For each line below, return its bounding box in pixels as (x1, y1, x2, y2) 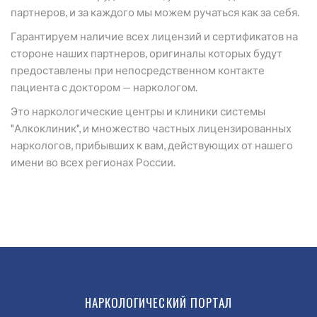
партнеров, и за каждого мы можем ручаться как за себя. (11, 6, 299, 18)
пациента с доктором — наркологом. (11, 81, 197, 93)
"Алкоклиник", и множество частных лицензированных (11, 122, 292, 134)
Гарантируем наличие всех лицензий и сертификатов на (11, 30, 298, 42)
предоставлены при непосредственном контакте (11, 64, 265, 76)
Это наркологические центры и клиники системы (11, 105, 265, 117)
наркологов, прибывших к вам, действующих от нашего (11, 139, 293, 151)
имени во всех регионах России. (11, 156, 175, 168)
